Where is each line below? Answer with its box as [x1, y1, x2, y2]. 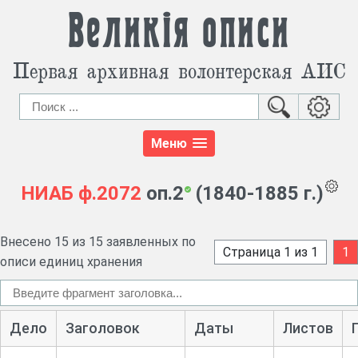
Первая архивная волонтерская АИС [13, 56, 345, 84]
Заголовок [65, 320, 140, 337]
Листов [282, 320, 333, 337]
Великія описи [67, 12, 291, 52]
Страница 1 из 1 [223, 244, 318, 260]
